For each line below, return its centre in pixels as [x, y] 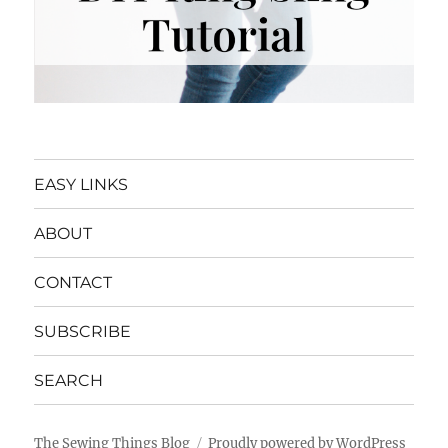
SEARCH [69, 380]
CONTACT [73, 282]
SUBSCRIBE [83, 331]
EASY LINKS [81, 184]
